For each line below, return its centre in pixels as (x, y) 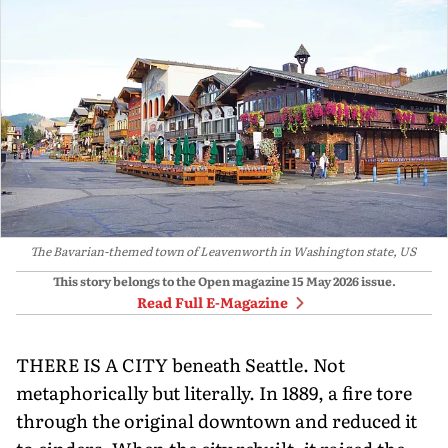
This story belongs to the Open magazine (171, 280)
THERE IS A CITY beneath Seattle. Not (180, 364)
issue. (377, 280)
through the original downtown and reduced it (216, 420)
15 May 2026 (325, 280)
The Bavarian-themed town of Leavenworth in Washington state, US (223, 250)
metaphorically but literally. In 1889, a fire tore (214, 392)
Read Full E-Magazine (212, 301)
